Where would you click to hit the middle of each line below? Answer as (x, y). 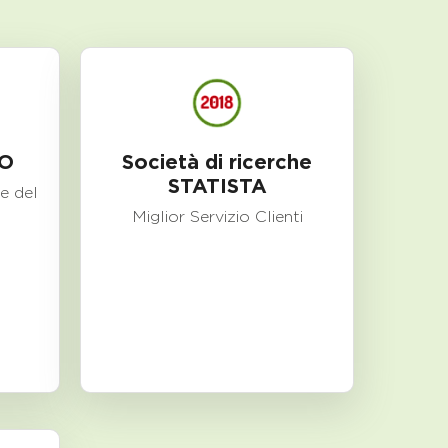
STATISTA (217, 186)
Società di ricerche (217, 162)
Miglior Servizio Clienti (217, 216)
